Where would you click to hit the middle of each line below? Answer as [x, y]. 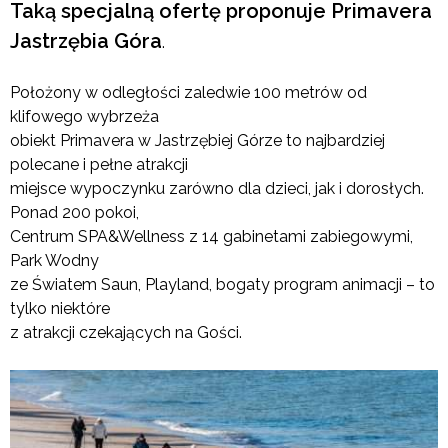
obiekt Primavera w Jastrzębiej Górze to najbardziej [197, 140]
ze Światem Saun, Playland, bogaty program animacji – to [222, 284]
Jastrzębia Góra [86, 40]
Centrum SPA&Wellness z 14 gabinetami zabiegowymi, [211, 236]
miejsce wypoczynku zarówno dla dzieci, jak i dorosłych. [217, 188]
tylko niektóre [60, 308]
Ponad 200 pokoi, [74, 212]
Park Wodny [54, 260]
